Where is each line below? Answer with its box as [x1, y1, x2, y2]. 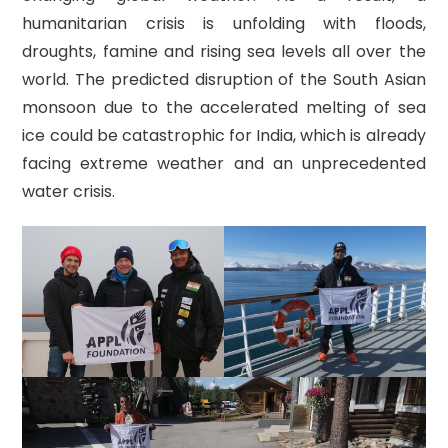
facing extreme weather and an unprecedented [22, 152, 426, 175]
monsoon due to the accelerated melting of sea [22, 96, 426, 119]
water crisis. [22, 180, 116, 203]
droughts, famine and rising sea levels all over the [22, 40, 426, 63]
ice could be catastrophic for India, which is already [22, 124, 426, 147]
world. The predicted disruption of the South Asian [22, 68, 426, 91]
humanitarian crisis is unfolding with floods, [22, 12, 426, 35]
